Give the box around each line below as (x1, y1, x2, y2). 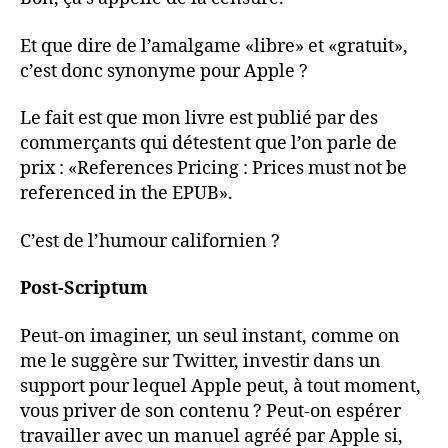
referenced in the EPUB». (20, 182, 233, 205)
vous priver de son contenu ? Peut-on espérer (20, 399, 401, 423)
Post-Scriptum (20, 277, 148, 300)
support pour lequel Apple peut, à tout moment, (20, 374, 421, 398)
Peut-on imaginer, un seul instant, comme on (20, 324, 400, 348)
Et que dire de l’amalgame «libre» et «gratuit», (20, 34, 408, 58)
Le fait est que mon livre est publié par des (20, 107, 378, 130)
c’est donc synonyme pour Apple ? (20, 59, 308, 83)
